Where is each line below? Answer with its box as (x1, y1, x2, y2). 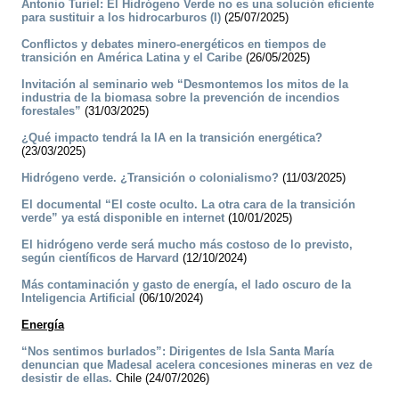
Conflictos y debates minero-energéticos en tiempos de (21, 37, 326, 52)
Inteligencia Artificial (21, 291, 135, 305)
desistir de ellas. (21, 371, 112, 386)
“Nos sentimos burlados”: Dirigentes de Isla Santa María (21, 345, 334, 359)
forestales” (21, 104, 81, 118)
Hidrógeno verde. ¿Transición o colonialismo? (21, 171, 279, 185)
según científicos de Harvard (21, 251, 179, 265)
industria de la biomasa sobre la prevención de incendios (21, 91, 339, 105)
